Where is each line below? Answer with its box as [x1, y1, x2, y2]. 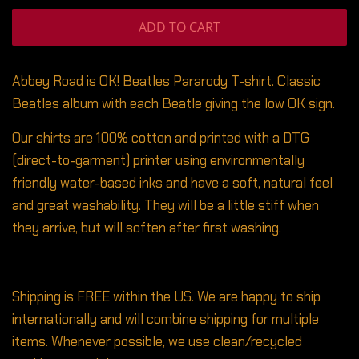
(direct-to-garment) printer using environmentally [12, 151, 305, 169]
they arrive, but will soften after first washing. [12, 218, 281, 236]
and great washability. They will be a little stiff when [12, 196, 319, 214]
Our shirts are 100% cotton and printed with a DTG [12, 128, 309, 147]
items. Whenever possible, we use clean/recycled [12, 332, 302, 350]
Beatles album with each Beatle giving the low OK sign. [12, 94, 335, 112]
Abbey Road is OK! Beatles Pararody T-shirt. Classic [12, 71, 321, 90]
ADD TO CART [139, 18, 220, 36]
